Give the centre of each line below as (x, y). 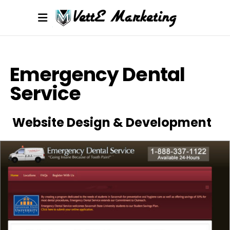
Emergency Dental (97, 74)
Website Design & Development (112, 122)
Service (45, 93)
